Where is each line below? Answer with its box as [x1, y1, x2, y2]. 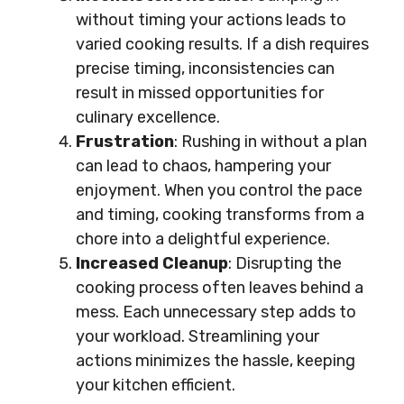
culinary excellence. [76, 107, 220, 127]
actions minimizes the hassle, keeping [76, 351, 355, 371]
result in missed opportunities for [76, 83, 324, 103]
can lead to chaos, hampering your [76, 156, 331, 176]
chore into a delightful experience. [76, 229, 330, 249]
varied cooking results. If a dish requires [76, 34, 369, 54]
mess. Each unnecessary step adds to [76, 302, 356, 322]
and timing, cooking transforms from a [76, 205, 364, 225]
